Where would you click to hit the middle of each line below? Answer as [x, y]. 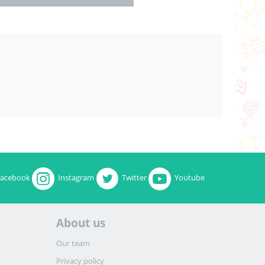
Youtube [189, 178]
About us [81, 223]
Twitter [134, 178]
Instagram [76, 178]
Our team [73, 243]
